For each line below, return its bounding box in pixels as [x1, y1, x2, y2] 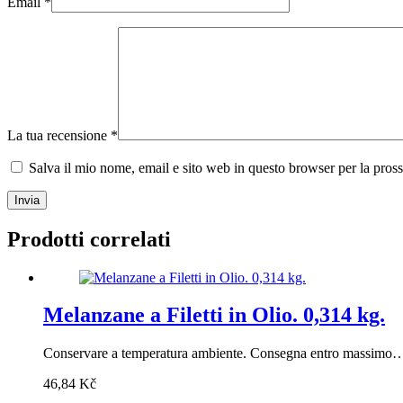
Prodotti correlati [7, 227, 171, 251]
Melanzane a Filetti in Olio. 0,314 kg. [43, 303, 385, 327]
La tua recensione [7, 127, 111, 143]
